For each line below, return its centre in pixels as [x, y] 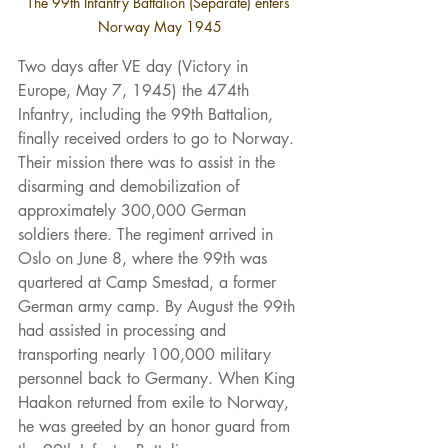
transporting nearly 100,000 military [147, 354]
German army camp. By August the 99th [159, 306]
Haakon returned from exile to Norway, [156, 402]
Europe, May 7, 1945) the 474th [136, 90]
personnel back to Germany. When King [159, 378]
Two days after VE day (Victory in [135, 66]
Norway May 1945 [160, 26]
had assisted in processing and [124, 330]
